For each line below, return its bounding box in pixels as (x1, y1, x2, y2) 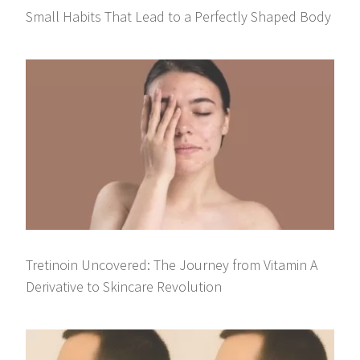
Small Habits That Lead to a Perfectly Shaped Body (26, 6, 332, 26)
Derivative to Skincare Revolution (26, 277, 223, 297)
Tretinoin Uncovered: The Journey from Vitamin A (26, 256, 318, 275)
